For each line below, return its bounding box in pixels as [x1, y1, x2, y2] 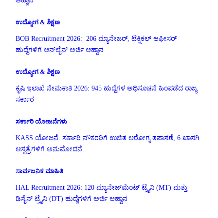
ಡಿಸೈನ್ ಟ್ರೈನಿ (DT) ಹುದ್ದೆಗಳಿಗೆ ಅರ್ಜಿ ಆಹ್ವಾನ [16, 195, 127, 203]
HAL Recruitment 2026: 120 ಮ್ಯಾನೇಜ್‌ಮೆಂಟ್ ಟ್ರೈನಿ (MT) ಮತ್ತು [16, 184, 187, 192]
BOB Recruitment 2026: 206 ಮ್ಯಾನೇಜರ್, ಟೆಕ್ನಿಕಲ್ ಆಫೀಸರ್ [16, 35, 177, 43]
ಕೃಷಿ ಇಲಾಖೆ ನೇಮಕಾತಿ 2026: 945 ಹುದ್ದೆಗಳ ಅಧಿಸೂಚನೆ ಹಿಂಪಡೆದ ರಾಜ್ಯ [16, 85, 197, 92]
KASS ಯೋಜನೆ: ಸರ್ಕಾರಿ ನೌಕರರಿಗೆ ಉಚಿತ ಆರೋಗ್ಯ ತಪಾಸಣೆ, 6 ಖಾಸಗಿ [16, 134, 200, 142]
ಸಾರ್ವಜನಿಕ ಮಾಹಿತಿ [16, 167, 63, 175]
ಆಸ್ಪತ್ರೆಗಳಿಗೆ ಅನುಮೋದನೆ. [16, 145, 84, 153]
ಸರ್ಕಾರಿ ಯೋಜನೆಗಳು [16, 117, 67, 125]
